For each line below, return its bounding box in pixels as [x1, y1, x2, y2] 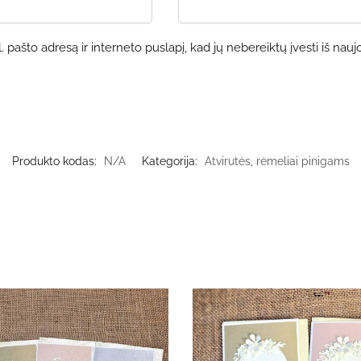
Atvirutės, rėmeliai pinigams [204, 155, 350, 168]
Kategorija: [141, 155, 201, 168]
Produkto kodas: [11, 155, 100, 168]
